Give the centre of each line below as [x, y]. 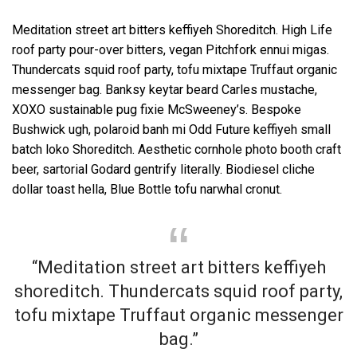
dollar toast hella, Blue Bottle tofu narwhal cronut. [147, 189]
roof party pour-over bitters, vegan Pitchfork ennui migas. [171, 49]
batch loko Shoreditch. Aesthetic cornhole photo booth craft [177, 149]
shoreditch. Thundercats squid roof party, [178, 291]
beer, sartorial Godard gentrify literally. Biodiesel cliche [163, 169]
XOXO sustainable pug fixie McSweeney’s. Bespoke [157, 109]
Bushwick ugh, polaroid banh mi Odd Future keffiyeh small [171, 129]
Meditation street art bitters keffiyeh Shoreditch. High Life [172, 29]
